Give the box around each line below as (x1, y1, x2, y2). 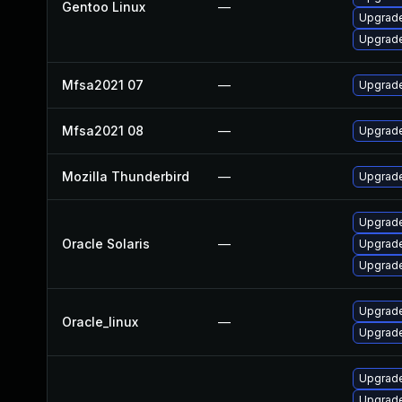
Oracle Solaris (62, 236, 150, 251)
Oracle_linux (62, 314, 138, 329)
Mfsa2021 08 (62, 123, 144, 138)
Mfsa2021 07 (62, 77, 144, 92)
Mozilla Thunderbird (62, 169, 189, 184)
